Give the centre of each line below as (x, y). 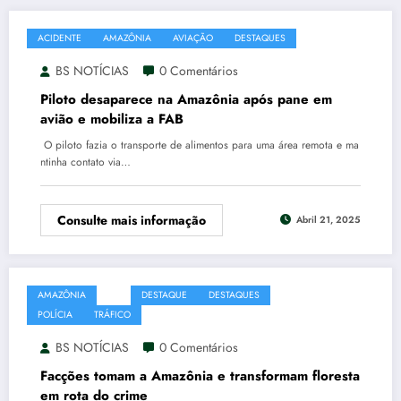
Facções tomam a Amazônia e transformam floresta (200, 375)
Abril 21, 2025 (328, 220)
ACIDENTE (60, 38)
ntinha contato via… (85, 162)
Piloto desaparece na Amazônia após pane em (186, 99)
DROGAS (300, 294)
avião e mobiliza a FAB (112, 119)
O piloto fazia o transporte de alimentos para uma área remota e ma (200, 145)
